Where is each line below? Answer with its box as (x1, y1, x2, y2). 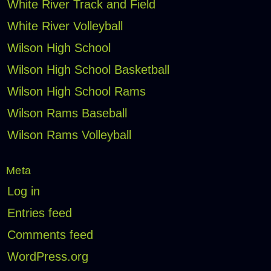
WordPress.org (7, 250, 88, 264)
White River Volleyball (7, 19, 123, 33)
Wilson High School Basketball (7, 63, 169, 77)
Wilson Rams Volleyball (7, 128, 131, 142)
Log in (7, 184, 40, 198)
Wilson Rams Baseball (7, 106, 127, 120)
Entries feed (7, 206, 72, 220)
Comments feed (7, 228, 93, 242)
